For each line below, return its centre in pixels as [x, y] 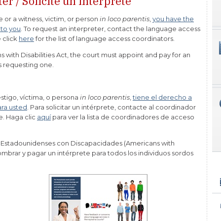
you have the [173, 19]
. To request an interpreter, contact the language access [110, 29]
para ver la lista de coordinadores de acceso [123, 117]
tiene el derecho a [162, 97]
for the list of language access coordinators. [104, 39]
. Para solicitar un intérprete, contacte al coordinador [111, 107]
